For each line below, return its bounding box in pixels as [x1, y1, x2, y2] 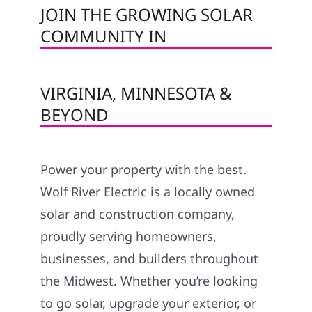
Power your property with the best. [40, 161, 247, 178]
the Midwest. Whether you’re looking [40, 272, 258, 290]
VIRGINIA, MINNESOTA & [40, 81, 233, 105]
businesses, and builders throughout [40, 250, 259, 267]
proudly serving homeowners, [40, 228, 217, 245]
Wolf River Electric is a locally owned [40, 183, 256, 201]
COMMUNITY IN [40, 24, 167, 48]
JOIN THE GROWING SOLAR [40, 3, 253, 26]
